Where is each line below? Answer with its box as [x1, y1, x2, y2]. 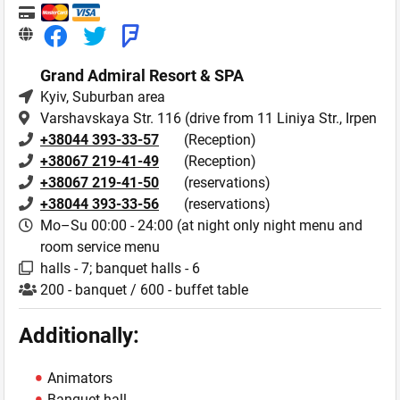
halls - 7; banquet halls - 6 [40, 260, 200, 278]
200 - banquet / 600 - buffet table [40, 281, 248, 299]
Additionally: [19, 323, 139, 349]
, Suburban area [66, 88, 165, 106]
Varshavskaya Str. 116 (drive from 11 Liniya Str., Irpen [40, 110, 377, 128]
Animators [47, 370, 112, 387]
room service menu [40, 238, 160, 256]
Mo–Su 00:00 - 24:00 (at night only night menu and [40, 217, 362, 235]
